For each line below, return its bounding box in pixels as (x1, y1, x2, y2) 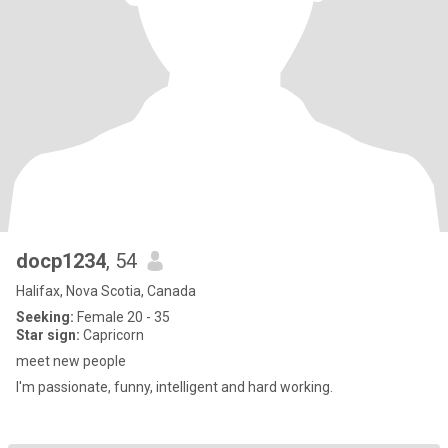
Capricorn (80, 327, 144, 343)
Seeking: (16, 309, 74, 325)
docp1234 (16, 249, 106, 273)
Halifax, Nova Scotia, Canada (16, 283, 196, 299)
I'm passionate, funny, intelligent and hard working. (16, 379, 333, 395)
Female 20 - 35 (74, 309, 170, 325)
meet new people (16, 353, 126, 369)
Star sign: (16, 327, 80, 343)
